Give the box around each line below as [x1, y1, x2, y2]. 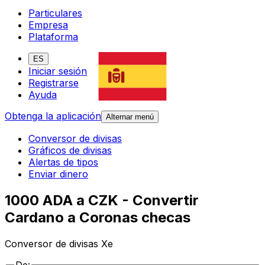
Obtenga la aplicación [5, 110, 101, 122]
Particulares [28, 7, 82, 20]
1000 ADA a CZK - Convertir [5, 192, 199, 209]
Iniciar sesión [28, 65, 87, 77]
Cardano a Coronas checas [5, 209, 190, 227]
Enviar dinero [28, 168, 88, 180]
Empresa [28, 19, 68, 31]
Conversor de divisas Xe [5, 238, 113, 250]
